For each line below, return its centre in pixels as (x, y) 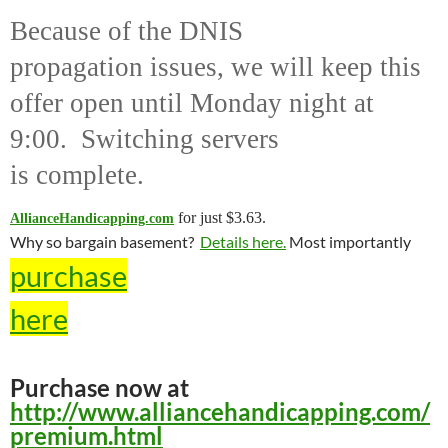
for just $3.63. (222, 217)
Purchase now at (99, 387)
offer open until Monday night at (192, 103)
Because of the (94, 31)
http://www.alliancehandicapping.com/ (220, 411)
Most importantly (348, 241)
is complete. (77, 175)
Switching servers (180, 139)
